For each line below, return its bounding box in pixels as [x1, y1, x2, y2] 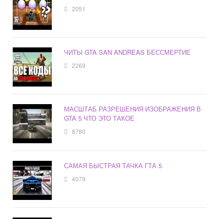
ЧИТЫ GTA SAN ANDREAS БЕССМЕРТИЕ [64, 47, 191, 57]
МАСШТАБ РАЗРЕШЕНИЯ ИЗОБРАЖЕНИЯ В [64, 104, 201, 113]
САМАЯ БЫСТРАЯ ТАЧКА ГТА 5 [64, 160, 162, 170]
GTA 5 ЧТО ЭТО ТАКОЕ [64, 113, 135, 123]
